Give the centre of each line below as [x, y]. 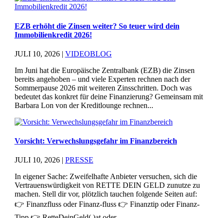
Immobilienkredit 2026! [53, 35]
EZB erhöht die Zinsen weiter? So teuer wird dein [97, 26]
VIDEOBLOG [88, 54]
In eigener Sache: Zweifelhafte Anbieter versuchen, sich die [106, 177]
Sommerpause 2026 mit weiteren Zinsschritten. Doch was [103, 88]
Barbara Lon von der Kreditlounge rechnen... [84, 105]
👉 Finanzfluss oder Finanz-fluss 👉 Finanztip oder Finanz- [107, 204]
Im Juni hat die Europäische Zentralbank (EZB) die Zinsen [104, 70]
